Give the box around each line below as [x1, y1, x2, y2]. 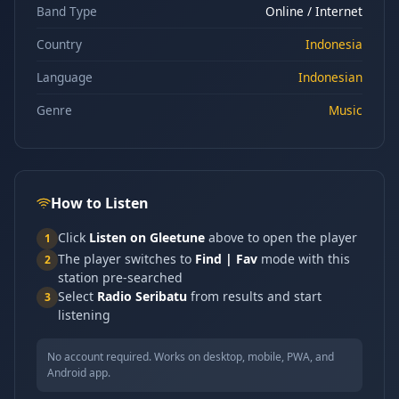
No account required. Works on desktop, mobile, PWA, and [47, 349, 334, 364]
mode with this [257, 250, 350, 267]
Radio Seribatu [97, 288, 187, 305]
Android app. [47, 365, 110, 380]
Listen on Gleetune [89, 229, 205, 246]
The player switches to [58, 250, 195, 267]
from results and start [187, 288, 322, 305]
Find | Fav [195, 250, 257, 267]
